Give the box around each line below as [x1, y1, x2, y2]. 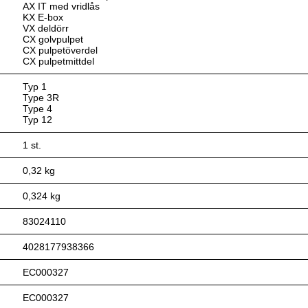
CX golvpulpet [23, 34, 84, 45]
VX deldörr [23, 23, 69, 34]
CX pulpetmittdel [23, 56, 95, 67]
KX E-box [23, 12, 64, 23]
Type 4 [23, 103, 53, 114]
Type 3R [23, 92, 60, 103]
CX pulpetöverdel [23, 45, 98, 56]
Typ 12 [23, 114, 53, 125]
